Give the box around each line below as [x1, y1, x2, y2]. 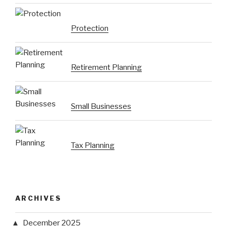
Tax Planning [71, 140, 115, 150]
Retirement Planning [71, 62, 142, 72]
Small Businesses [71, 101, 131, 111]
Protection [71, 23, 108, 33]
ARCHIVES [15, 194, 61, 202]
